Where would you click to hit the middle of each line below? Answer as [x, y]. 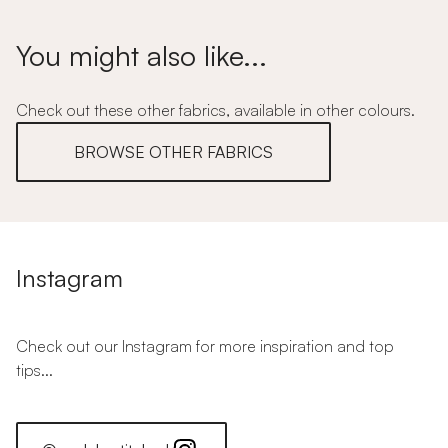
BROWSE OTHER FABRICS [173, 152]
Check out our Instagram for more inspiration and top [205, 346]
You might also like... [141, 55]
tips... [34, 370]
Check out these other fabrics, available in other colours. [215, 110]
